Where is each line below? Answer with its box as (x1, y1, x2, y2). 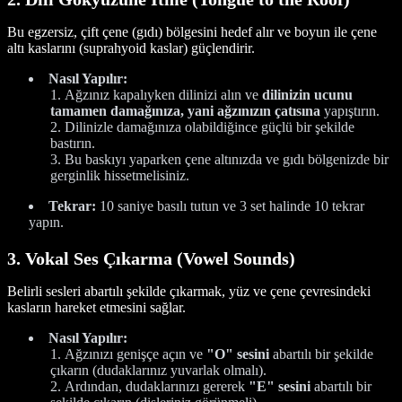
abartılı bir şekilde (269, 345, 373, 362)
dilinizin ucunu (262, 86, 353, 102)
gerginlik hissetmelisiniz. (50, 167, 189, 183)
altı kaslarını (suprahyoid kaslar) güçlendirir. (7, 39, 255, 56)
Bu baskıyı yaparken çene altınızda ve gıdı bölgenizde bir (65, 151, 389, 167)
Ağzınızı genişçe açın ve (65, 345, 206, 362)
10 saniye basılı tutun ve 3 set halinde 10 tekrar (96, 197, 364, 214)
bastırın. (50, 135, 95, 151)
